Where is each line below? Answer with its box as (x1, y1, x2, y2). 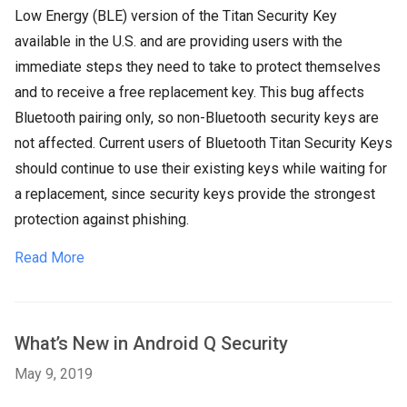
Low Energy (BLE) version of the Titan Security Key (15, 7, 337, 25)
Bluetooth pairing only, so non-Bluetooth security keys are (15, 109, 379, 126)
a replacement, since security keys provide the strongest (15, 185, 375, 203)
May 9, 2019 (15, 365, 93, 382)
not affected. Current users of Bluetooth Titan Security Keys (15, 134, 392, 152)
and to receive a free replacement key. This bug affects (15, 84, 364, 101)
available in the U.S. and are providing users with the (15, 33, 342, 50)
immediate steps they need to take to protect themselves (15, 58, 381, 75)
